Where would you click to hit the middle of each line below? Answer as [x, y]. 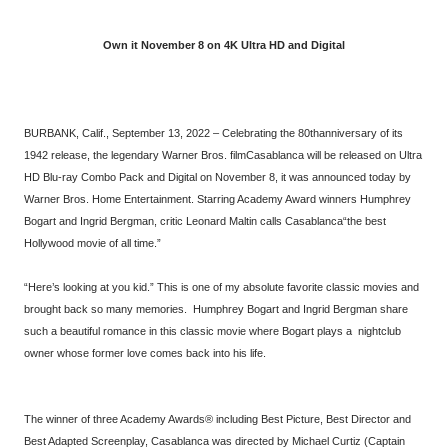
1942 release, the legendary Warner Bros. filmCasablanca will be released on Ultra [223, 155]
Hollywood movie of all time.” [92, 243]
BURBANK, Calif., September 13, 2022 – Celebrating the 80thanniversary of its [213, 133]
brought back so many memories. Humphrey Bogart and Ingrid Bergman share [216, 309]
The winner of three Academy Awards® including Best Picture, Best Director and [217, 419]
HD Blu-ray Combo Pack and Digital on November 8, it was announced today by [217, 177]
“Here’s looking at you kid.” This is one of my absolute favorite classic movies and [221, 287]
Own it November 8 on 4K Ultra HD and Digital [228, 45]
